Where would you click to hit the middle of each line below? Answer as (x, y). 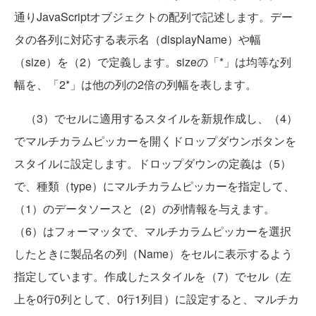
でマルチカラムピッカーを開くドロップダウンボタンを (155, 141)
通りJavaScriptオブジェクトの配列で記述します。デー (153, 17)
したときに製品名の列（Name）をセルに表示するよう (153, 254)
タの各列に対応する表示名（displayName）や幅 (138, 39)
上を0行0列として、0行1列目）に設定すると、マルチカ (157, 299)
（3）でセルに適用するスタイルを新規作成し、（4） (156, 119)
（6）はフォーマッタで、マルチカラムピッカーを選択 (153, 231)
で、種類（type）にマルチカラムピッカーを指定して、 (154, 186)
